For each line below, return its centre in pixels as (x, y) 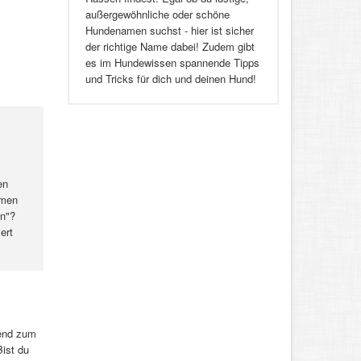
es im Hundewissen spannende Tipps (172, 63)
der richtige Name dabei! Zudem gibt (170, 47)
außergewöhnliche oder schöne (157, 15)
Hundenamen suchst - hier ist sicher (169, 31)
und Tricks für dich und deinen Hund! (172, 79)
